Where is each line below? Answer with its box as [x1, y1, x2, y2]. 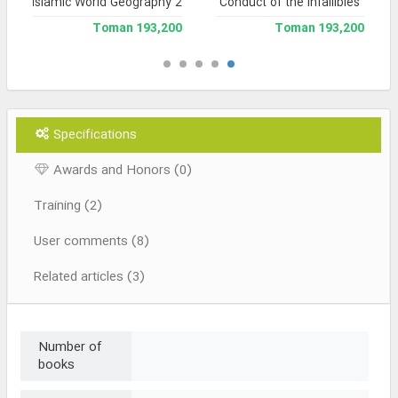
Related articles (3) [34, 267, 145, 289]
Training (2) [34, 195, 102, 218]
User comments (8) [34, 231, 149, 253]
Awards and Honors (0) [50, 160, 192, 182]
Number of [38, 337, 102, 359]
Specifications [50, 124, 137, 147]
